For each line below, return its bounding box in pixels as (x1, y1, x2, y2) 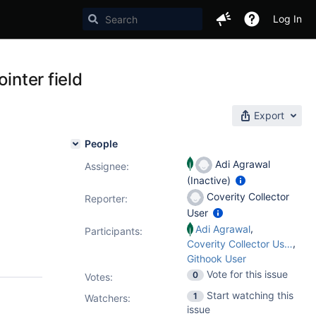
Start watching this (207, 289, 293, 301)
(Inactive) (187, 174, 233, 186)
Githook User (187, 253, 246, 265)
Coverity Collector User (284, 238, 293, 250)
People (85, 138, 118, 150)
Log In (273, 13, 302, 25)
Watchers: (85, 292, 130, 304)
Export (254, 109, 284, 121)
